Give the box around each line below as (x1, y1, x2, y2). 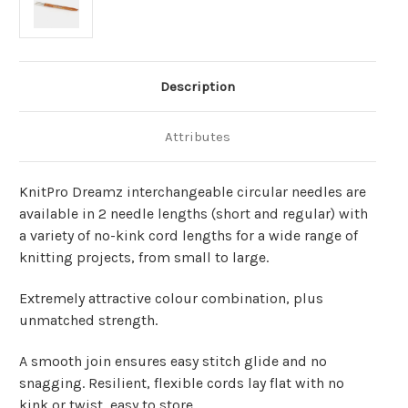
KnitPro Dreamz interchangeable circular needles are (19, 183, 366, 201)
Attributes (165, 128, 230, 146)
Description (160, 78, 235, 96)
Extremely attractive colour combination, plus (19, 290, 323, 308)
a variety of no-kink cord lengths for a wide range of (19, 227, 358, 245)
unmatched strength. (19, 311, 158, 330)
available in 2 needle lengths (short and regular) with (19, 205, 368, 223)
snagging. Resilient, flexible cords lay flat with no (19, 374, 344, 393)
